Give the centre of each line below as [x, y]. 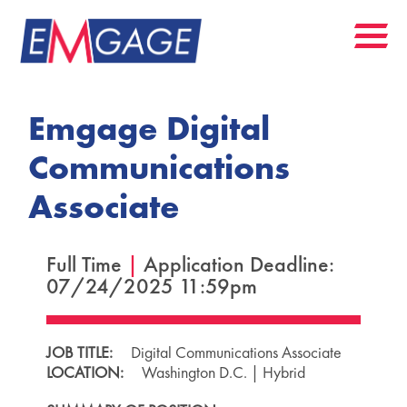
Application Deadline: [238, 263]
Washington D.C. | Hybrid [216, 372]
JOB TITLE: [79, 352]
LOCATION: [86, 372]
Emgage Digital [149, 128]
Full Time [86, 263]
